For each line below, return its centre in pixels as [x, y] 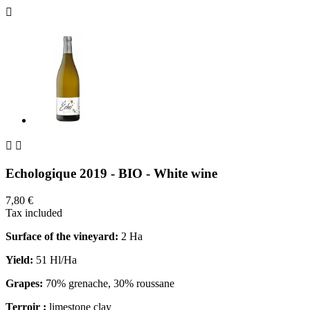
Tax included [34, 212]
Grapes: [24, 283]
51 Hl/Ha [55, 259]
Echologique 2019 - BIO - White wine [111, 173]
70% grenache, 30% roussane [109, 283]
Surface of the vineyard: [62, 236]
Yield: [19, 259]
